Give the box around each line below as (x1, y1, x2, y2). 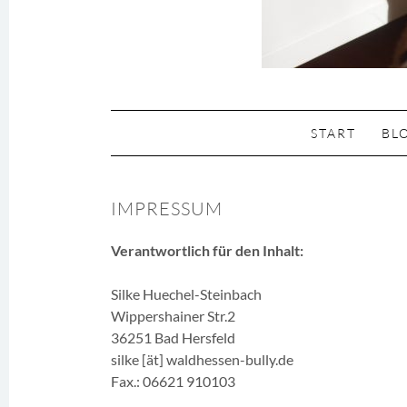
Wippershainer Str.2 (111, 307, 235, 324)
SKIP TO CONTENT (110, 112, 245, 127)
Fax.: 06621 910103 (111, 372, 235, 390)
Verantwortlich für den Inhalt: (111, 242, 303, 259)
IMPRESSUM (111, 197, 223, 220)
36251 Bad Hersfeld (111, 329, 235, 346)
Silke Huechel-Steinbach (111, 285, 262, 303)
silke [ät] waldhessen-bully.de (111, 351, 293, 368)
